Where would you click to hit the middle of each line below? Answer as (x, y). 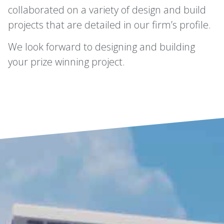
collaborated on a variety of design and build (107, 9)
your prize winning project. (66, 62)
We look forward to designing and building (101, 47)
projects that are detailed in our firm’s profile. (109, 24)
